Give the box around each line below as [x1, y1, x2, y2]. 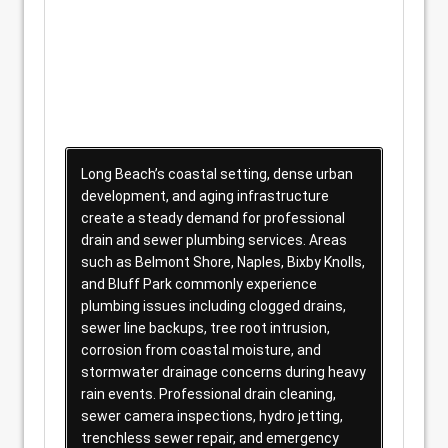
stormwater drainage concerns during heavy [81, 364, 366, 380]
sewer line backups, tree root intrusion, [81, 320, 330, 336]
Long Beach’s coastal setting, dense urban [81, 166, 353, 182]
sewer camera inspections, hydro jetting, [81, 408, 343, 424]
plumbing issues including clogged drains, [81, 298, 346, 314]
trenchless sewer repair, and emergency [81, 430, 339, 446]
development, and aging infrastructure [81, 188, 329, 204]
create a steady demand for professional [81, 210, 345, 226]
